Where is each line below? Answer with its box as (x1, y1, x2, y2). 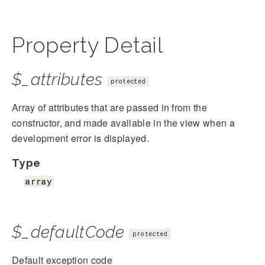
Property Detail (12, 33, 163, 58)
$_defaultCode (12, 222, 125, 243)
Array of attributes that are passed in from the (12, 101, 208, 115)
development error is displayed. (12, 131, 149, 146)
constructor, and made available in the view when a (12, 116, 235, 130)
